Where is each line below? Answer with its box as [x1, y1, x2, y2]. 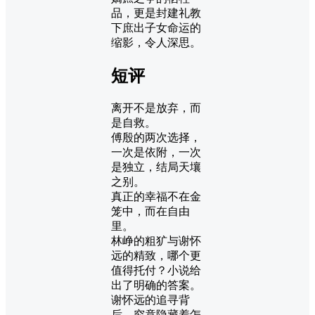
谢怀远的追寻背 [111, 293, 190, 306]
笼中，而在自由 [111, 205, 190, 217]
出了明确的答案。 [111, 278, 201, 291]
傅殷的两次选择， [111, 131, 201, 143]
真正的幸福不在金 [111, 190, 201, 202]
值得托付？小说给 [111, 264, 201, 276]
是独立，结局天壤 [111, 160, 201, 173]
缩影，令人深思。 [111, 37, 201, 49]
